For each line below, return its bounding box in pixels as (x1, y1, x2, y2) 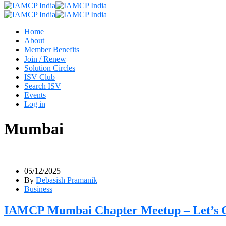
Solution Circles (24, 64, 75, 72)
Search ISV (24, 82, 61, 90)
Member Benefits (24, 45, 79, 54)
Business (24, 184, 52, 193)
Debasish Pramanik (36, 175, 97, 184)
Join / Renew (24, 54, 66, 63)
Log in (24, 100, 45, 108)
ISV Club (24, 73, 55, 81)
